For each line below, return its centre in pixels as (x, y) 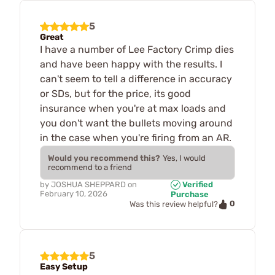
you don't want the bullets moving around (136, 123)
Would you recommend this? (104, 158)
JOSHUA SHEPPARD (88, 184)
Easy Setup (64, 266)
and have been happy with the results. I (131, 64)
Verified (196, 184)
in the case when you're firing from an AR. (136, 137)
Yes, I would (184, 158)
